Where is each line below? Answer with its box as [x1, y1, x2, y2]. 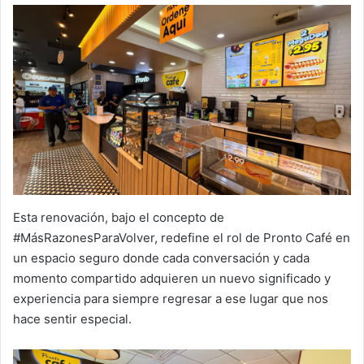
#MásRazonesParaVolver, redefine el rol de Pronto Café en [13, 229, 350, 245]
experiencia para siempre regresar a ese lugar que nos [13, 290, 328, 306]
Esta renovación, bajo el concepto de [13, 209, 224, 225]
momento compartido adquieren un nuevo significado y [13, 270, 331, 286]
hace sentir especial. [13, 310, 132, 327]
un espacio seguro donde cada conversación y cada [13, 249, 310, 266]
